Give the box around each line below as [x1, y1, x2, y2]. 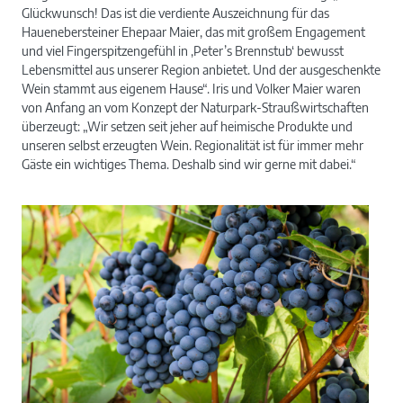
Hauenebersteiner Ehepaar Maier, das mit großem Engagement [22, 23, 365, 40]
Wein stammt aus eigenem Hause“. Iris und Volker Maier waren [22, 80, 361, 96]
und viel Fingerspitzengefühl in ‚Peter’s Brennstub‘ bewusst [22, 42, 344, 58]
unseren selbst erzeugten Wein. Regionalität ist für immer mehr [22, 137, 363, 153]
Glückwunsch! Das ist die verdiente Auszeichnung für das [22, 4, 329, 21]
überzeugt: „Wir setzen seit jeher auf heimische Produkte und [22, 118, 353, 134]
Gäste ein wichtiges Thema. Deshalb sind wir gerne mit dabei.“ [22, 156, 356, 172]
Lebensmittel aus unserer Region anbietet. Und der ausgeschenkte [22, 61, 381, 77]
